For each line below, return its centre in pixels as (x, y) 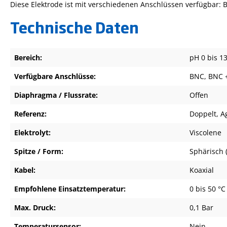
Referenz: (30, 113)
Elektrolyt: (32, 132)
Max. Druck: (35, 207)
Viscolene (205, 132)
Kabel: (25, 170)
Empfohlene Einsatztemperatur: (70, 188)
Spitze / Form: (39, 151)
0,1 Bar (201, 207)
